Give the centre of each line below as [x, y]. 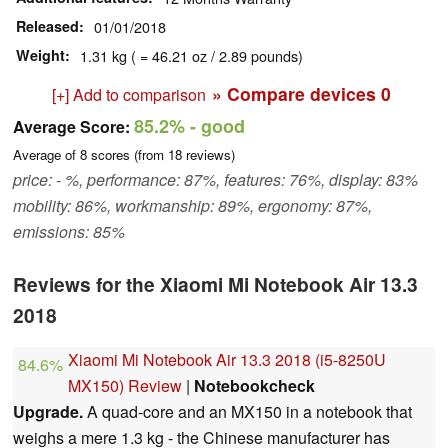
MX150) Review [125, 386]
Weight [40, 55]
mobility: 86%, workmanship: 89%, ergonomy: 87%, [192, 206]
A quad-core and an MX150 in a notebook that [247, 412]
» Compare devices [296, 94]
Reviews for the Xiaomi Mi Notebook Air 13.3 [215, 284]
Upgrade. [48, 412]
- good [215, 126]
